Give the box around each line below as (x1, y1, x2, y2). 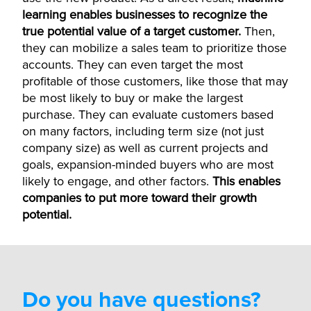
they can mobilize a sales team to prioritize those (22, 40, 287, 56)
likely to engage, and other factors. (22, 174, 212, 189)
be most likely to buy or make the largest (22, 90, 243, 106)
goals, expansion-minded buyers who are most (22, 157, 274, 172)
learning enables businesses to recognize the (22, 7, 267, 22)
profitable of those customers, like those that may (22, 74, 288, 89)
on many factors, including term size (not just (22, 124, 264, 139)
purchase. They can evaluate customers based (22, 107, 274, 122)
